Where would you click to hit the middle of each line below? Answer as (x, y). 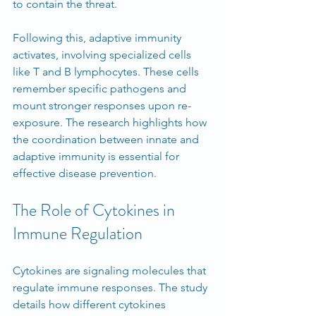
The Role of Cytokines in (96, 210)
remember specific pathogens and (101, 88)
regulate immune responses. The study (111, 287)
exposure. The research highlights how (111, 122)
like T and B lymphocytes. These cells (107, 71)
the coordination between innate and (107, 139)
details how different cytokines (91, 304)
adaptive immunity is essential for (97, 156)
